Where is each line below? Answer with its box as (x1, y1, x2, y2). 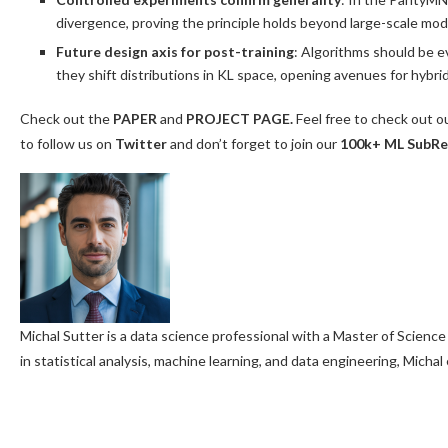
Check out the (20, 110, 113, 128)
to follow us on (20, 135, 115, 153)
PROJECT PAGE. (183, 110, 293, 128)
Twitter (115, 135, 167, 153)
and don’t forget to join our (167, 135, 340, 153)
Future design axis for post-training (56, 43, 294, 61)
